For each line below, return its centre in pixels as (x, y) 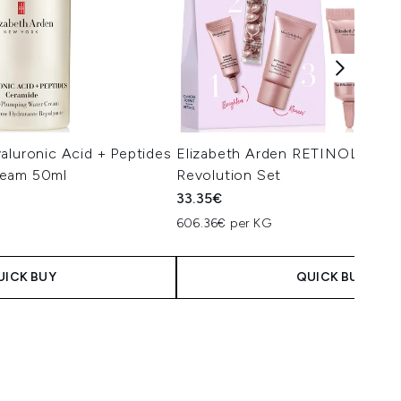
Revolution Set (229, 175)
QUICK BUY (332, 277)
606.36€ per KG (224, 223)
